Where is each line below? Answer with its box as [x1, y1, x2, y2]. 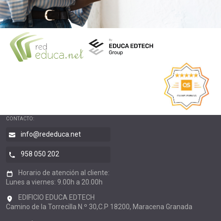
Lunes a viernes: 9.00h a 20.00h [6, 178, 103, 186]
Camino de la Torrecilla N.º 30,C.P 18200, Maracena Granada [6, 202, 192, 211]
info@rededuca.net [21, 130, 81, 139]
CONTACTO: [6, 116, 34, 122]
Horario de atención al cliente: [17, 168, 110, 177]
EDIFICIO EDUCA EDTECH [17, 193, 95, 201]
